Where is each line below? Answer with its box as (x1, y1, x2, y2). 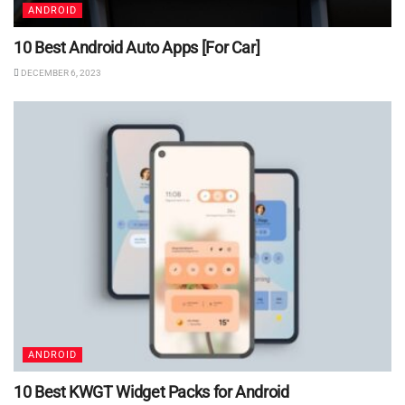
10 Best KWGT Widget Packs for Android (14, 381, 289, 401)
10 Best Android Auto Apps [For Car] (14, 38, 260, 58)
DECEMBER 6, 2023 (19, 68, 101, 79)
